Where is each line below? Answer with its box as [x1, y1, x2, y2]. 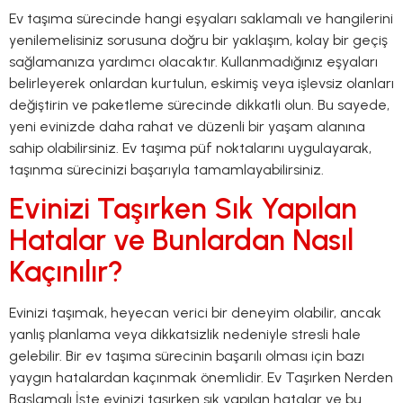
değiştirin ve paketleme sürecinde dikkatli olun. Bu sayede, [9, 96, 390, 113]
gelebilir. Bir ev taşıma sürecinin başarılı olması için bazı [9, 347, 364, 365]
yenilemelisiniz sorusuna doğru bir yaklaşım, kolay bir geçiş [9, 31, 388, 49]
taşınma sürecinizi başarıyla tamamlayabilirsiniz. [9, 161, 324, 178]
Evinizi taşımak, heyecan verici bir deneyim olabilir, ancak [9, 304, 381, 322]
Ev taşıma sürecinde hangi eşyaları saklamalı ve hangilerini [9, 10, 393, 27]
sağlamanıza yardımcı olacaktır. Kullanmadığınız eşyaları [9, 53, 378, 70]
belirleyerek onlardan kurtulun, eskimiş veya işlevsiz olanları [9, 75, 394, 92]
